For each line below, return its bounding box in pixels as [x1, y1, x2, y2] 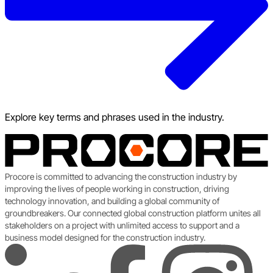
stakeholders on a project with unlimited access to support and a [5, 220, 239, 231]
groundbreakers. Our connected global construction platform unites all [5, 208, 261, 219]
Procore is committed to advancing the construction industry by [5, 171, 237, 182]
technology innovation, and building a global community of [5, 196, 219, 207]
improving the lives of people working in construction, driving [5, 183, 229, 194]
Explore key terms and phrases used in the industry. [5, 111, 224, 123]
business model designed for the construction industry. [5, 232, 205, 243]
